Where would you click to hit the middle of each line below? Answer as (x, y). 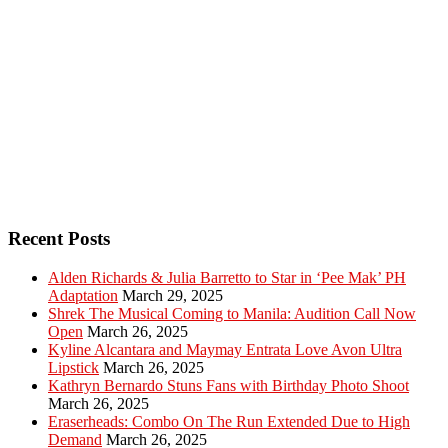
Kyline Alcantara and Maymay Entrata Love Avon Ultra (225, 349)
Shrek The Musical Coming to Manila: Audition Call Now (232, 313)
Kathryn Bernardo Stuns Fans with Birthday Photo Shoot (228, 385)
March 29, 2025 (172, 295)
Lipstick (73, 367)
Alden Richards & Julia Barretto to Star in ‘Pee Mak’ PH (227, 277)
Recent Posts (59, 238)
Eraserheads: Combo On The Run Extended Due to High (229, 421)
